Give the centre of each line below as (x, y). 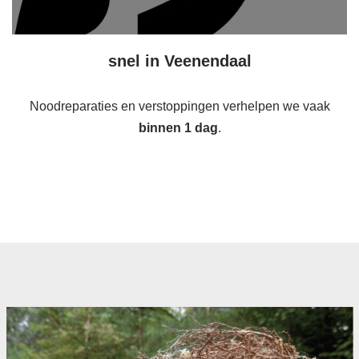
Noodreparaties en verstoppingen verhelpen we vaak (179, 106)
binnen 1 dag (178, 128)
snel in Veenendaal (179, 61)
